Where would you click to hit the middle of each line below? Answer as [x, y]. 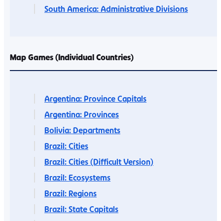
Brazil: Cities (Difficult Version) [99, 162]
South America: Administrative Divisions [116, 9]
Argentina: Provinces [82, 114]
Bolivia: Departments [82, 130]
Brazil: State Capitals [81, 209]
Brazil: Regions [71, 193]
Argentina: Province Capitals [95, 98]
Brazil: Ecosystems [77, 177]
